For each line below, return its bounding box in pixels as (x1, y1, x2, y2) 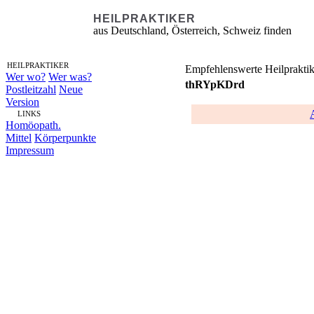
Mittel (6, 132, 32, 144)
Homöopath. (6, 119, 61, 131)
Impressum (6, 144, 54, 156)
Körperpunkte (34, 132, 96, 144)
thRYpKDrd (185, 78, 245, 90)
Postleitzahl (6, 83, 56, 95)
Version (6, 96, 39, 108)
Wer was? (48, 71, 92, 83)
